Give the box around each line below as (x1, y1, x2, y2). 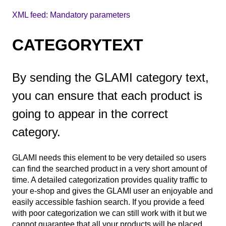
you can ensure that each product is (12, 88, 202, 102)
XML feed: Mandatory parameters (12, 11, 130, 20)
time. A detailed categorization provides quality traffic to (12, 176, 207, 185)
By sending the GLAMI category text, (12, 70, 209, 84)
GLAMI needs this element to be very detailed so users (12, 153, 206, 162)
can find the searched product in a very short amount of (12, 164, 207, 174)
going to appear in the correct (12, 106, 168, 121)
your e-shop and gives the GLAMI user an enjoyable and (12, 187, 213, 196)
